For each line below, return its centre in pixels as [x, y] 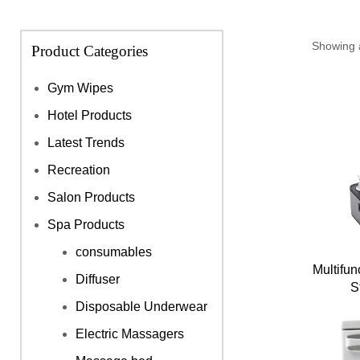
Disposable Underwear [141, 306]
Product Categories [90, 51]
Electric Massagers [130, 333]
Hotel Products [90, 115]
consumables [114, 252]
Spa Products [86, 224]
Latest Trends [86, 142]
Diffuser [98, 279]
